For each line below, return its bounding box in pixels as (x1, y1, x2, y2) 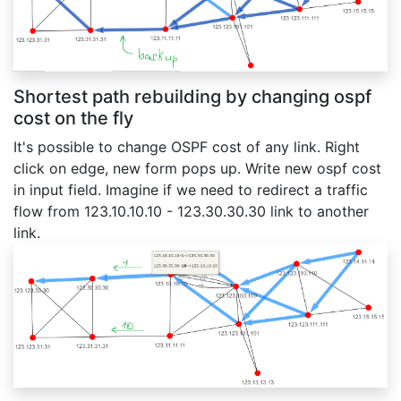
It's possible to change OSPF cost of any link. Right (13, 137, 360, 156)
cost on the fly (13, 107, 133, 129)
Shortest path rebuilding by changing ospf (13, 85, 371, 107)
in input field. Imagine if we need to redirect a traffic (13, 180, 368, 199)
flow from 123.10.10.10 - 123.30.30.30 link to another (13, 201, 369, 220)
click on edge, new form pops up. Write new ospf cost (13, 158, 381, 177)
